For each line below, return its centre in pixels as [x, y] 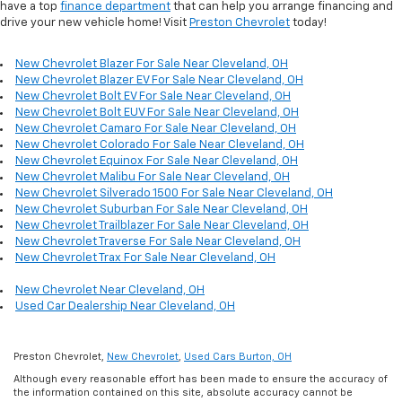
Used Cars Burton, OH [238, 357]
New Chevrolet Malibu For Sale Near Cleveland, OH [153, 178]
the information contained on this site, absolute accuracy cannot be [183, 393]
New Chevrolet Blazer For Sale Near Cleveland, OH [152, 65]
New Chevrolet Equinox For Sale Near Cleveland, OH [157, 162]
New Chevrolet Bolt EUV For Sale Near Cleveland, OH [157, 113]
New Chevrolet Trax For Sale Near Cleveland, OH [145, 258]
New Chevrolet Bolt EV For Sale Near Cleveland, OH [153, 97]
